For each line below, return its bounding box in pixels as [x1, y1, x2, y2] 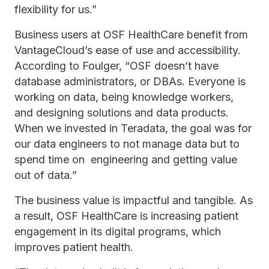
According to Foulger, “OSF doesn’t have [14, 59, 219, 73]
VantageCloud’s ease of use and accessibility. [14, 44, 241, 57]
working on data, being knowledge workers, [14, 91, 234, 104]
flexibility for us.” [14, 3, 97, 16]
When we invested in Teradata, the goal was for [14, 122, 252, 135]
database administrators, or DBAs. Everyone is [14, 75, 246, 88]
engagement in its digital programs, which [14, 225, 221, 238]
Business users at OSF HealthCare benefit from [14, 28, 248, 41]
